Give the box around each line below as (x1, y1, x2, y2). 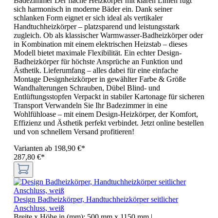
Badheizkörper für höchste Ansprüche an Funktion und (14, 57, 182, 66)
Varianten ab (14, 144, 52, 152)
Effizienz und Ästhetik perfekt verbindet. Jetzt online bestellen (14, 118, 204, 127)
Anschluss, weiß (14, 203, 64, 212)
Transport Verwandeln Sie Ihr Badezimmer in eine (14, 101, 167, 109)
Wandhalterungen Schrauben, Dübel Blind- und (14, 83, 160, 92)
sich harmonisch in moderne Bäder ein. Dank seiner (14, 4, 172, 13)
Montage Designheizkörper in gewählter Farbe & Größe (14, 74, 186, 83)
